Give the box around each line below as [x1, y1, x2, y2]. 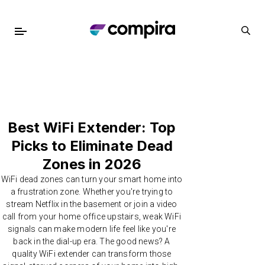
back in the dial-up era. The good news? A [13, 237, 170, 246]
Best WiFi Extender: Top [8, 119, 176, 136]
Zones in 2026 [42, 156, 141, 173]
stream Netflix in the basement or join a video [6, 199, 177, 209]
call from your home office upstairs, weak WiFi [2, 212, 182, 221]
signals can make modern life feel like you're [8, 224, 176, 234]
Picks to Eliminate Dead [11, 137, 173, 154]
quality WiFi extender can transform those [12, 249, 172, 258]
